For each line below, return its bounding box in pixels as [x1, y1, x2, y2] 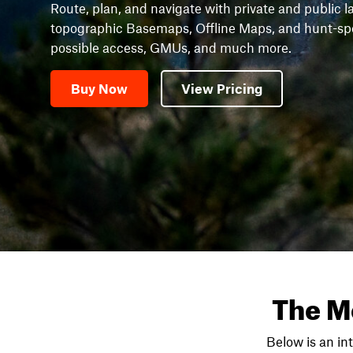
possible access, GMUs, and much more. [50, 39, 292, 55]
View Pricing [181, 80, 262, 96]
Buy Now [71, 80, 128, 96]
